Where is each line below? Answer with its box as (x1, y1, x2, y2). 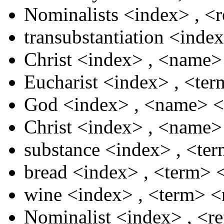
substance (24, 138, 100, 160)
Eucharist (24, 70, 98, 92)
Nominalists (24, 3, 118, 25)
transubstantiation (24, 25, 164, 47)
